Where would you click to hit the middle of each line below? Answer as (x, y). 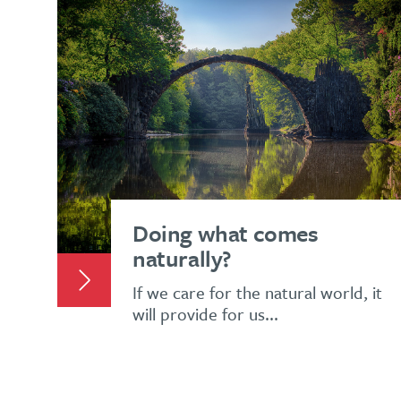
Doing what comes (226, 233)
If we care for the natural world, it (257, 292)
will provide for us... (205, 313)
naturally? (182, 258)
